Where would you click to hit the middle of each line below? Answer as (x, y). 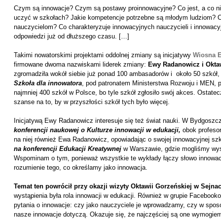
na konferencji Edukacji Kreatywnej (67, 149)
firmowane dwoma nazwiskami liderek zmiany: (81, 64)
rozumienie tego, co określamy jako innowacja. (80, 167)
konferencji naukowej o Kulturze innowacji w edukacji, (97, 130)
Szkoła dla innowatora (48, 83)
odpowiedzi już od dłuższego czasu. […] (71, 36)
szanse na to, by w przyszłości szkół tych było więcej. (92, 102)
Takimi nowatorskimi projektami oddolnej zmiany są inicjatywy (102, 55)
